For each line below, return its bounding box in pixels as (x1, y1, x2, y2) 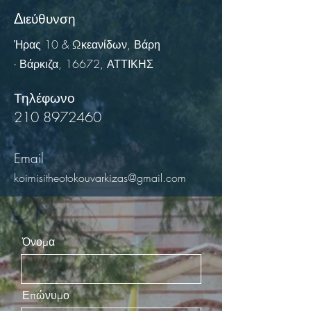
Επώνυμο (22, 289, 69, 302)
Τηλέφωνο (14, 89, 75, 107)
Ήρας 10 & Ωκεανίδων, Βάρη (14, 37, 160, 52)
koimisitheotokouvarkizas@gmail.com (14, 170, 186, 185)
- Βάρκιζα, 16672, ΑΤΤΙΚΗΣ (14, 56, 153, 72)
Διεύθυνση (14, 10, 76, 28)
